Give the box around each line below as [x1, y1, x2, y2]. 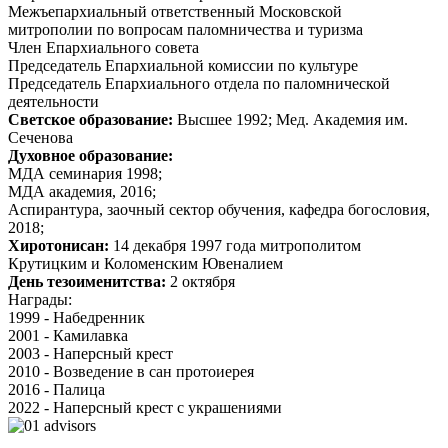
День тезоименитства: [8, 273, 170, 291]
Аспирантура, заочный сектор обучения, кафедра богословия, [8, 201, 430, 219]
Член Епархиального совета [8, 39, 199, 57]
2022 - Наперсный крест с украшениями [8, 399, 282, 417]
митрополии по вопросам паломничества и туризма [8, 21, 363, 39]
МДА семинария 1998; [8, 165, 162, 183]
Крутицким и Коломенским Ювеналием [8, 255, 283, 273]
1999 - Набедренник [8, 309, 145, 327]
